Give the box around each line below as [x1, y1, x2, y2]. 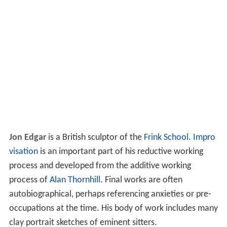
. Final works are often [100, 175, 182, 185]
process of [9, 175, 50, 185]
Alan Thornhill [49, 175, 100, 185]
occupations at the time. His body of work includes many [9, 204, 218, 214]
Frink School [143, 133, 188, 143]
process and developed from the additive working [9, 161, 191, 171]
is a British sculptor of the [46, 133, 144, 143]
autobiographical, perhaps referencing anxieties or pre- [9, 190, 211, 200]
